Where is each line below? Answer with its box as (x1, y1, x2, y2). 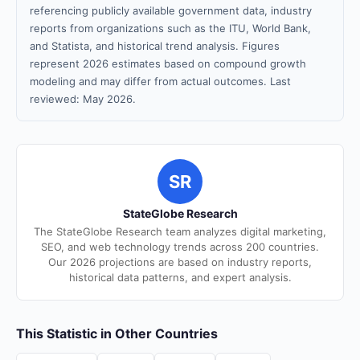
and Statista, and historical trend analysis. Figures (30, 39, 280, 52)
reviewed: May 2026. (30, 92, 136, 105)
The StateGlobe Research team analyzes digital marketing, (34, 225, 326, 238)
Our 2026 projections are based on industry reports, (48, 256, 312, 268)
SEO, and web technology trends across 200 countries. (41, 240, 319, 253)
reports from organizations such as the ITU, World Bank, (30, 22, 311, 35)
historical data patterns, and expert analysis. (68, 271, 292, 284)
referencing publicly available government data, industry (30, 4, 312, 17)
